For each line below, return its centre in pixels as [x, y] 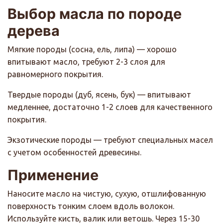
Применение [53, 175]
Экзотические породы [50, 140]
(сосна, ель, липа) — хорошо [122, 50]
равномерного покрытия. [55, 74]
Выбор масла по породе [95, 14]
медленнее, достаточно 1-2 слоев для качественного [110, 107]
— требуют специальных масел [152, 140]
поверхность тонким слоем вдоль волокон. [91, 206]
